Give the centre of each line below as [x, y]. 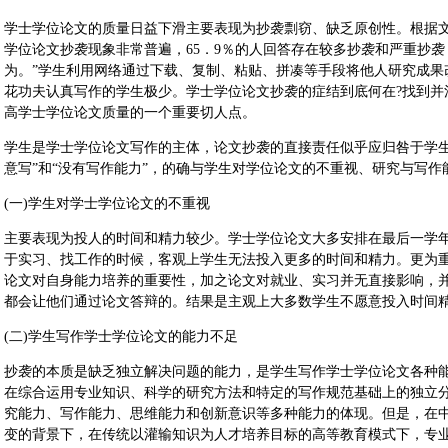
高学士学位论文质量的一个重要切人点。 [130, 112]
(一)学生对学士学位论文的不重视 [107, 203]
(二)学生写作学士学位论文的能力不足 [121, 336]
